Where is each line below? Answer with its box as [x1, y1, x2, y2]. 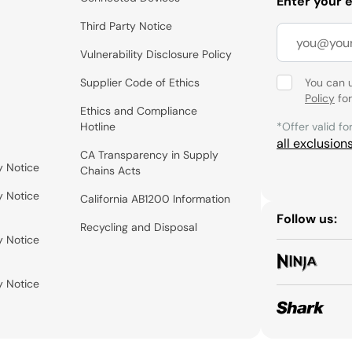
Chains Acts [80, 163, 141, 178]
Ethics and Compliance [80, 104, 198, 118]
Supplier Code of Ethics [80, 75, 200, 90]
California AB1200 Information [80, 192, 231, 206]
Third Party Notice [80, 19, 173, 33]
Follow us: [277, 211, 337, 228]
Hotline [80, 119, 116, 134]
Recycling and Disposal [80, 220, 198, 234]
